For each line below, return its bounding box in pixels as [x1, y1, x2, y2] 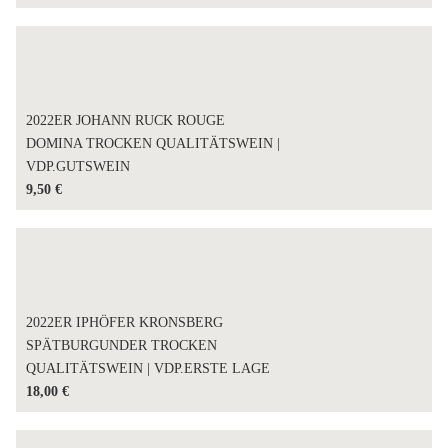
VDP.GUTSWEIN [26, 158, 131, 174]
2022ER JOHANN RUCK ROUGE [26, 112, 226, 128]
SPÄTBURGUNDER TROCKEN [26, 337, 218, 353]
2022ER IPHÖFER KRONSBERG [26, 314, 224, 330]
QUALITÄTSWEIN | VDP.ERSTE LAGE [26, 360, 271, 376]
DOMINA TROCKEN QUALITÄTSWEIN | [26, 135, 281, 151]
